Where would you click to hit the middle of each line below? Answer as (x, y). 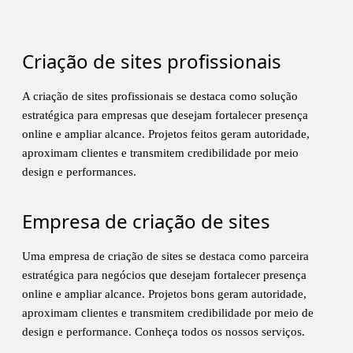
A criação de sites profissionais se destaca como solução (160, 96)
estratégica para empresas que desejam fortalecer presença (165, 115)
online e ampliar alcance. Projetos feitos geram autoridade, (166, 134)
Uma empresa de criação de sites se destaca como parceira (165, 256)
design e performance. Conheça (102, 331)
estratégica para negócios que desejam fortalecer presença (164, 275)
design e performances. (79, 171)
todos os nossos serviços (242, 331)
